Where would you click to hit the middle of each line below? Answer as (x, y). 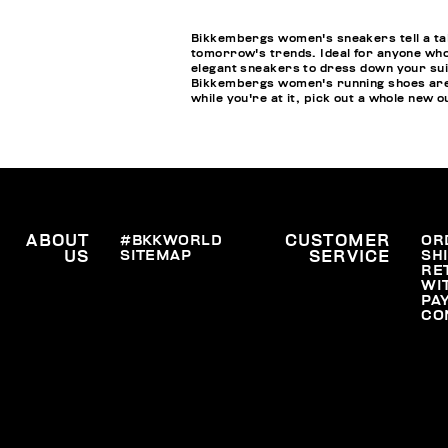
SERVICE (349, 257)
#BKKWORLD (171, 241)
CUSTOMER (337, 241)
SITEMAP (156, 256)
